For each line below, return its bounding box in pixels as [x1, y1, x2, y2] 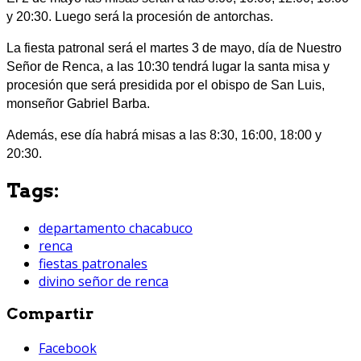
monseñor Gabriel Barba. [6, 96, 150, 110]
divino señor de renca [39, 272, 168, 290]
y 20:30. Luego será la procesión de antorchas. [6, 9, 273, 23]
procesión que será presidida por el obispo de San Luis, [6, 77, 325, 92]
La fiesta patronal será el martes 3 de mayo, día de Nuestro [6, 40, 342, 55]
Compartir [6, 305, 93, 324]
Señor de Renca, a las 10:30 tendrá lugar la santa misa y [6, 59, 330, 73]
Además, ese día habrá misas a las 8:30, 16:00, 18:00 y [6, 127, 322, 142]
